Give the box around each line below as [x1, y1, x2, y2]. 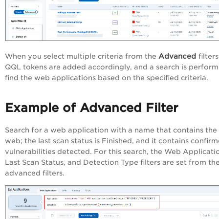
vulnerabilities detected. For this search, [5, 148, 151, 156]
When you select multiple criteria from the [5, 52, 156, 61]
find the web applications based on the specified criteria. [5, 74, 208, 82]
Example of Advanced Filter [5, 101, 182, 115]
